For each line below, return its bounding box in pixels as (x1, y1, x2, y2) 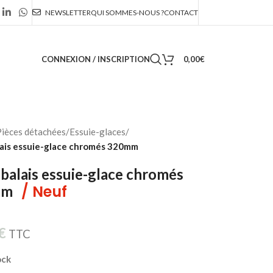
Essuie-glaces (69, 126, 126, 137)
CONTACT (164, 7, 198, 17)
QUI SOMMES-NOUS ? (91, 7, 164, 17)
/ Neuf (21, 182, 67, 202)
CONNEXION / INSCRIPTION (41, 54, 150, 64)
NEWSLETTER (45, 7, 91, 17)
